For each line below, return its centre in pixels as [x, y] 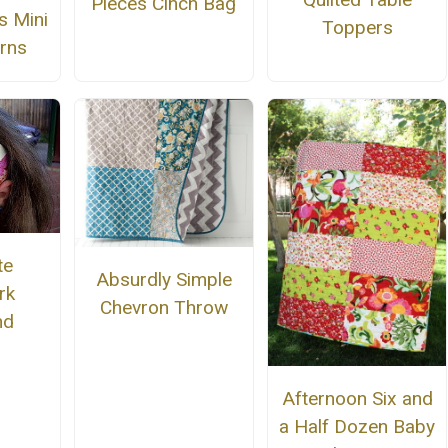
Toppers [357, 28]
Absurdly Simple [163, 280]
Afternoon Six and [357, 398]
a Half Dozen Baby [357, 426]
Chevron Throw [163, 308]
